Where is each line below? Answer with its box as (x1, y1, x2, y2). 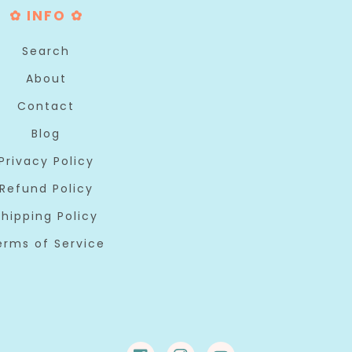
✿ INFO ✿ (9, 6, 83, 25)
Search (22, 43, 71, 59)
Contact (17, 98, 75, 114)
